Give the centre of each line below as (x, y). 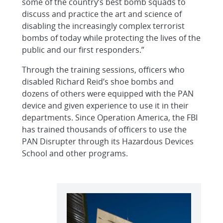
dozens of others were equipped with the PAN (108, 94)
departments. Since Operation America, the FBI (110, 117)
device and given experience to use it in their (105, 106)
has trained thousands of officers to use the (104, 129)
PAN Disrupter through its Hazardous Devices (108, 141)
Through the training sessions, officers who (103, 70)
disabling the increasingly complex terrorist (103, 26)
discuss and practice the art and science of (102, 14)
